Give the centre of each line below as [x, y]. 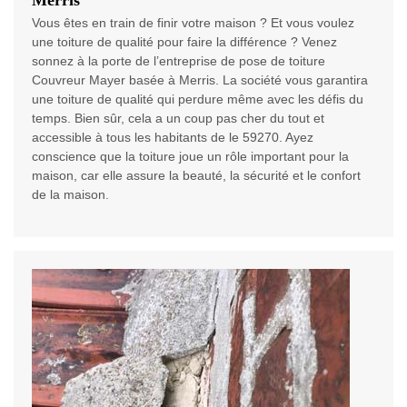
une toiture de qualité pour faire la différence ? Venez [184, 42]
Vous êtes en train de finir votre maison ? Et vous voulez [193, 23]
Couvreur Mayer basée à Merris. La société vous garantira [200, 80]
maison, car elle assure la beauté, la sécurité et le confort [196, 176]
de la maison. [70, 195]
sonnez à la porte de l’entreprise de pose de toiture [179, 61]
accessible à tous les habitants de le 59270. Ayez [173, 138]
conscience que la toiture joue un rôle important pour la [190, 157]
